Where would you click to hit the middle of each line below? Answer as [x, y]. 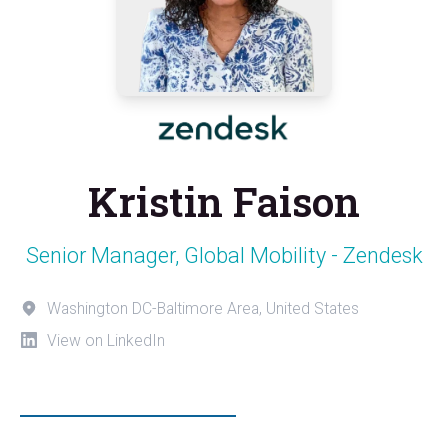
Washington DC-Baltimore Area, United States [203, 308]
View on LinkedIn [106, 340]
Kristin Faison [224, 201]
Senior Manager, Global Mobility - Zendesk [224, 255]
